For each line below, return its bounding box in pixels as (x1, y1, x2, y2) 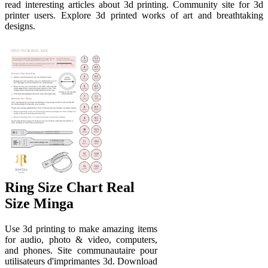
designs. (5, 21, 35, 32)
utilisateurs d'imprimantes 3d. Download (5, 255, 157, 266)
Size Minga (5, 195, 74, 211)
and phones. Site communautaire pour (5, 245, 157, 255)
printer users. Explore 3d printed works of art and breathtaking (5, 10, 263, 21)
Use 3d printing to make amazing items (5, 223, 157, 234)
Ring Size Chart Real (5, 179, 135, 195)
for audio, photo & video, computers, (5, 234, 157, 245)
